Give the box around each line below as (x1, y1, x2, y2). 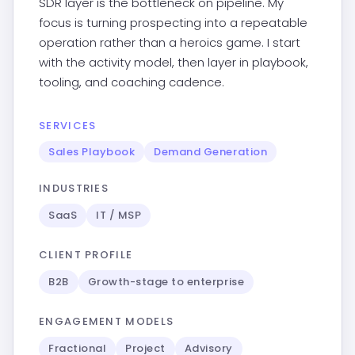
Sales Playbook (48, 144, 136, 159)
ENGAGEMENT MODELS (39, 314, 174, 329)
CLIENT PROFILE (39, 247, 133, 262)
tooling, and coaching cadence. (39, 74, 224, 90)
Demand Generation (154, 144, 268, 159)
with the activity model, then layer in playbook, (39, 54, 308, 71)
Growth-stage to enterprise (87, 274, 245, 289)
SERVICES (39, 118, 97, 133)
